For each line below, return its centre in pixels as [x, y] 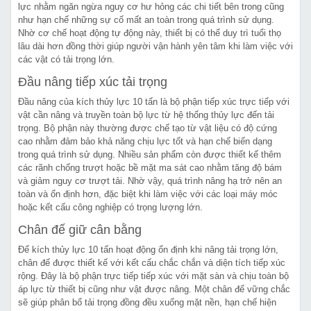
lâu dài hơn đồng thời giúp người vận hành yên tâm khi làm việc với [155, 46]
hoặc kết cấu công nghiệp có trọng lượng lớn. [110, 207]
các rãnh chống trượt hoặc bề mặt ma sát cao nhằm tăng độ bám [150, 167]
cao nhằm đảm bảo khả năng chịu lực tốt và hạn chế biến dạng [145, 141]
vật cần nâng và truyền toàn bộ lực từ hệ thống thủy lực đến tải [146, 115]
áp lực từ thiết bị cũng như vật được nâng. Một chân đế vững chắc [154, 289]
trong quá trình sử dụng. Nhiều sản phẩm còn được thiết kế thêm [150, 154]
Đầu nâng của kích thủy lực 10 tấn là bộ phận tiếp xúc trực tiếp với [154, 101]
